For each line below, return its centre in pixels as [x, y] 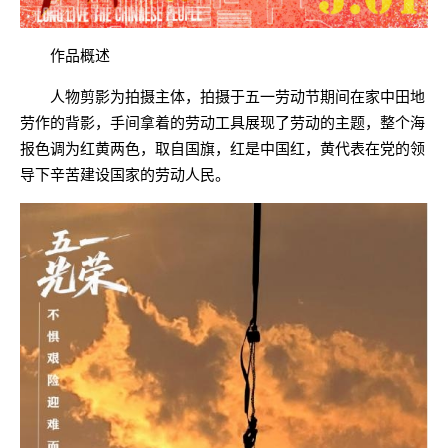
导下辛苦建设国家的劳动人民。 [125, 174]
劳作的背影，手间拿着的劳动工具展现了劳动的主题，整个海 [222, 122]
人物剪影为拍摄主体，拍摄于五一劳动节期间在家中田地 [237, 96]
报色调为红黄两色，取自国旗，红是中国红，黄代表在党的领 [222, 148]
